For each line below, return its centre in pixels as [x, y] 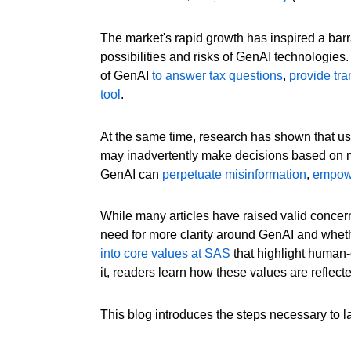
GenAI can [132, 174]
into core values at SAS [166, 254]
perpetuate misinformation [235, 174]
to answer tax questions [218, 75]
